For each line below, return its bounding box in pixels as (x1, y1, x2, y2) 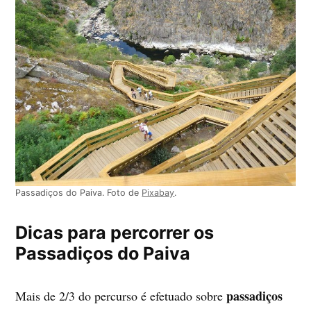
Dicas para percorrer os (15, 222, 215, 244)
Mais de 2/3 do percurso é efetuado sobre (15, 287, 227, 305)
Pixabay (142, 187, 175, 199)
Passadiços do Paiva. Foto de (15, 187, 142, 199)
